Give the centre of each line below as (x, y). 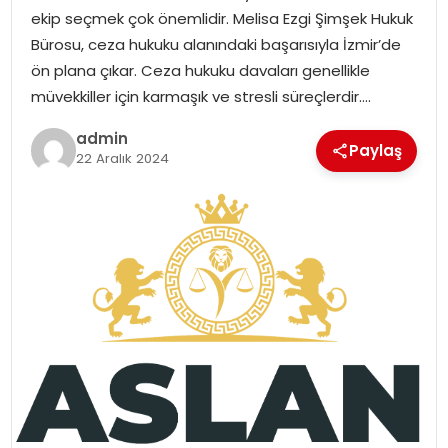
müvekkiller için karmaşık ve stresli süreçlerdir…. (200, 96)
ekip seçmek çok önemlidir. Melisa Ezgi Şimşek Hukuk (221, 18)
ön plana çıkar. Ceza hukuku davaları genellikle (200, 70)
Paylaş (376, 150)
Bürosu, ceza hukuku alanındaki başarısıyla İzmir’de (215, 44)
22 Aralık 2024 (122, 159)
